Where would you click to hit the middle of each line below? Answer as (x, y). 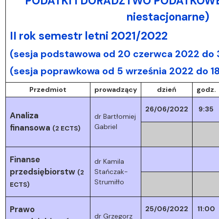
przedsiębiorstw (42, 171)
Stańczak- (111, 171)
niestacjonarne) (168, 17)
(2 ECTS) (66, 128)
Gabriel (106, 126)
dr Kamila (109, 161)
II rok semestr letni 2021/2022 (88, 36)
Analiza (24, 115)
